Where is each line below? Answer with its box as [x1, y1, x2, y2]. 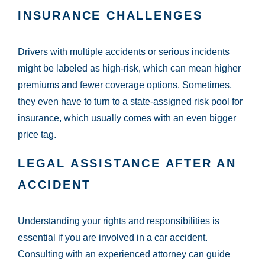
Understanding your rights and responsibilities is [18, 216, 219, 227]
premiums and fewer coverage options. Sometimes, [18, 80, 232, 91]
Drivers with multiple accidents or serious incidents [18, 47, 230, 57]
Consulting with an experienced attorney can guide [18, 249, 230, 260]
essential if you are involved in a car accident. [18, 232, 208, 243]
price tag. [18, 130, 56, 140]
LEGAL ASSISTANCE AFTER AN [18, 157, 237, 170]
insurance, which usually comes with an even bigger [18, 113, 236, 124]
